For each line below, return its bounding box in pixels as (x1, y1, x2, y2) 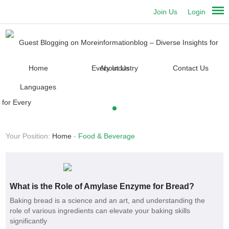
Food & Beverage (78, 132, 135, 141)
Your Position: (6, 132, 53, 141)
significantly (10, 217, 48, 225)
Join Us (153, 8, 178, 16)
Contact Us (172, 64, 209, 73)
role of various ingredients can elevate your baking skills (10, 207, 191, 215)
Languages (20, 83, 57, 91)
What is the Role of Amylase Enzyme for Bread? (10, 182, 195, 191)
